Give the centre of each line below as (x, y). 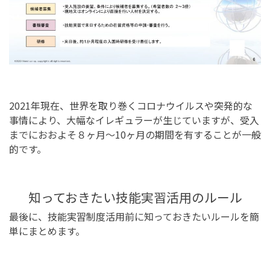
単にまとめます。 (47, 231)
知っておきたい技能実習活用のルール (135, 197)
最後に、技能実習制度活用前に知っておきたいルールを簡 (134, 216)
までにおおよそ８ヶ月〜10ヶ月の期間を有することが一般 (135, 134)
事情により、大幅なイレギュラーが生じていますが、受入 (134, 120)
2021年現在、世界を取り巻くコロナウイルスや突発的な (131, 105)
